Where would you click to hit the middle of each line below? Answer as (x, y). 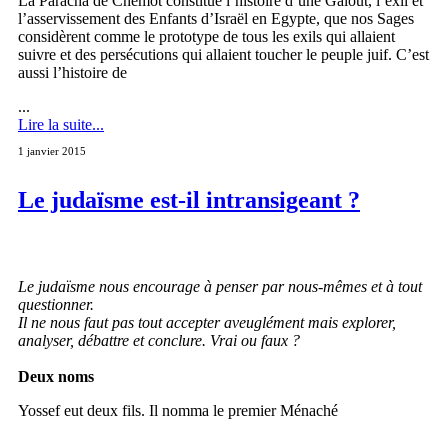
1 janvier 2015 (52, 151)
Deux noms (56, 376)
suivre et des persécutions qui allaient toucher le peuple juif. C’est (223, 55)
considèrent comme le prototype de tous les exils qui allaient (206, 37)
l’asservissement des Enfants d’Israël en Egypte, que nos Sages (216, 19)
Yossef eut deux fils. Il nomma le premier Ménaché (178, 410)
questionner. (56, 304)
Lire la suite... (61, 125)
